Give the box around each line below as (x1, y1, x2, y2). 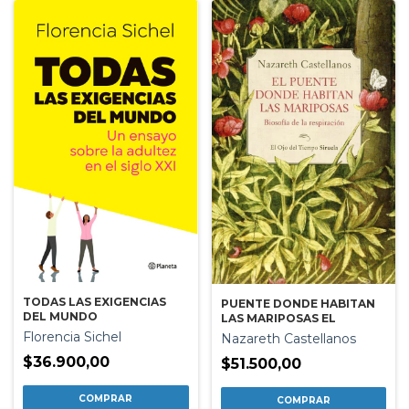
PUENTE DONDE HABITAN (220, 297, 375, 311)
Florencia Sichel (23, 329, 121, 346)
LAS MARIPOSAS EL (220, 311, 336, 326)
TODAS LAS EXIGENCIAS (23, 295, 166, 309)
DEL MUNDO (23, 309, 98, 324)
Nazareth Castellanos (220, 330, 356, 348)
